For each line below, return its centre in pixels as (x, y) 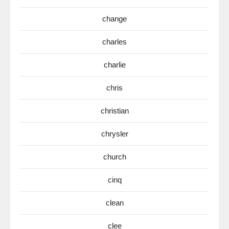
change (114, 19)
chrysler (114, 134)
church (114, 157)
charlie (114, 65)
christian (114, 111)
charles (114, 42)
